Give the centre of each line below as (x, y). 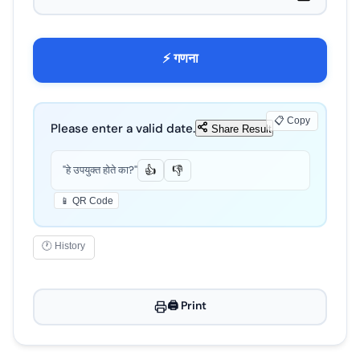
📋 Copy (292, 121)
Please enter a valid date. (123, 129)
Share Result (239, 129)
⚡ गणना (180, 59)
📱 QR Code (86, 200)
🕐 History (64, 246)
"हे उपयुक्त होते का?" (100, 170)
